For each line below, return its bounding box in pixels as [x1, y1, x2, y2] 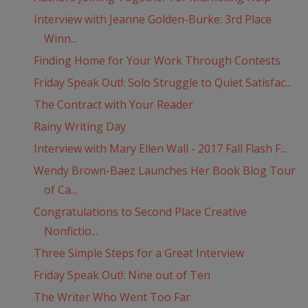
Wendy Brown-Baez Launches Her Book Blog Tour [33, 163, 296, 179]
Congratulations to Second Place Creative [33, 204, 247, 220]
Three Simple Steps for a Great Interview [33, 245, 244, 261]
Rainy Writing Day [33, 119, 126, 135]
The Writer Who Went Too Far [33, 289, 190, 305]
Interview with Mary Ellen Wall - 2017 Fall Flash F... [33, 141, 287, 157]
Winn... [43, 31, 77, 47]
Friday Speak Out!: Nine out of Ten [33, 267, 210, 283]
